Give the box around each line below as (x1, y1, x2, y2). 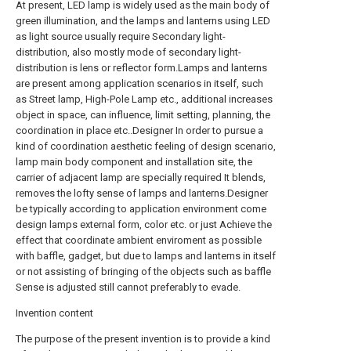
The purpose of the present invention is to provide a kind (16, 333, 270, 345)
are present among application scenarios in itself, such (16, 78, 263, 89)
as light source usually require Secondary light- (16, 31, 226, 42)
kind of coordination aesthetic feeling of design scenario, (16, 140, 276, 152)
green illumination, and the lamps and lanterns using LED (16, 15, 270, 27)
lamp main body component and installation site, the (16, 156, 252, 168)
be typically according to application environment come (16, 203, 266, 215)
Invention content (16, 307, 93, 319)
